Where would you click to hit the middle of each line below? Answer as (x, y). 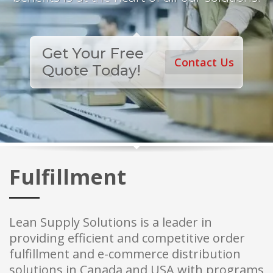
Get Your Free (93, 53)
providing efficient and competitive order (127, 238)
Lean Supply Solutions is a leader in (111, 222)
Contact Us (204, 62)
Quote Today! (91, 70)
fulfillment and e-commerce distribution (125, 254)
